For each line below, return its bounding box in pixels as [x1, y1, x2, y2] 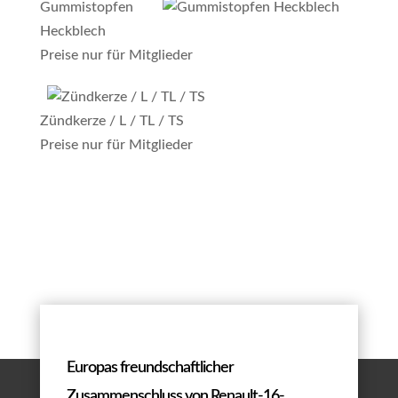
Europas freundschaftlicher [66, 359, 234, 376]
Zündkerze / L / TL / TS [39, 113, 184, 128]
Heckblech [39, 23, 106, 38]
